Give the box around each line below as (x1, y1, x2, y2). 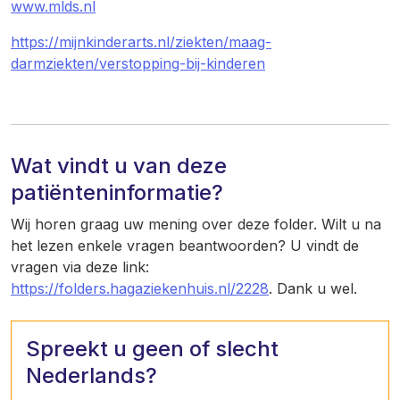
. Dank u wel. (269, 279, 357, 297)
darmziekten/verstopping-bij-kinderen (11, 54, 265, 72)
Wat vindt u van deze (11, 153, 227, 179)
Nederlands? (26, 362, 157, 388)
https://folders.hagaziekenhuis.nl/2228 (11, 279, 269, 297)
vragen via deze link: (11, 258, 149, 276)
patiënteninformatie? (11, 179, 223, 205)
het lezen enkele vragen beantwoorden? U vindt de (11, 237, 359, 254)
